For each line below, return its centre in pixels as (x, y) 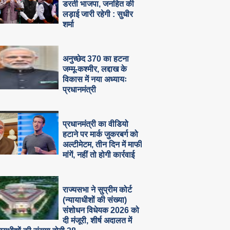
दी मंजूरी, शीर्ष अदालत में (98, 220)
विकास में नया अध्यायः (95, 80)
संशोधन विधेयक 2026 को (101, 210)
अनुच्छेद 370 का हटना (96, 59)
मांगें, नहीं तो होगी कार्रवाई (99, 155)
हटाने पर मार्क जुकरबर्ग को (101, 135)
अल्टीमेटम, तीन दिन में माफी (103, 145)
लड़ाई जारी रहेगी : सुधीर (98, 14)
